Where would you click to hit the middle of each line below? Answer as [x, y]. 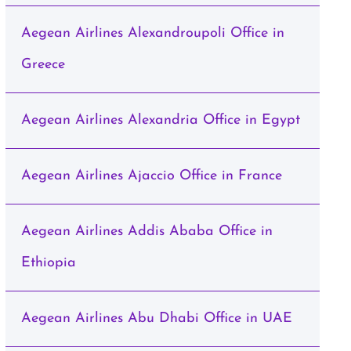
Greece [43, 65]
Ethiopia [48, 263]
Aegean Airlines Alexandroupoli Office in [152, 33]
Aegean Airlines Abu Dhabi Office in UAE [156, 318]
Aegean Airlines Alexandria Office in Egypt [160, 120]
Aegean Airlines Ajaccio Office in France [151, 176]
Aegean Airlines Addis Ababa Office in [147, 232]
